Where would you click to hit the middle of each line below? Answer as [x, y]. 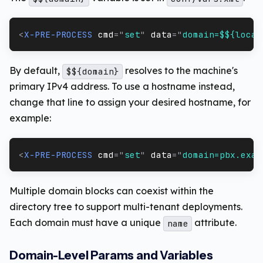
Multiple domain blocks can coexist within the [112, 191]
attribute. [215, 223]
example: [30, 118]
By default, [36, 71]
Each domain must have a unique [86, 223]
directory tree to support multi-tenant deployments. [126, 207]
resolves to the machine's [181, 71]
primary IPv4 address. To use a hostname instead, [122, 87]
